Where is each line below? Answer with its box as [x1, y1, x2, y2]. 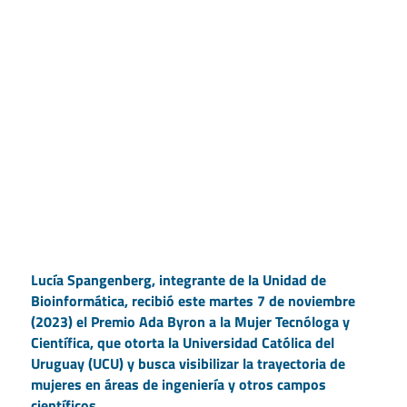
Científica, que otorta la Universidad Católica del [30, 332, 334, 354]
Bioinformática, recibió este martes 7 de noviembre [30, 290, 355, 313]
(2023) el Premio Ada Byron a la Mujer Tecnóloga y [30, 311, 350, 333]
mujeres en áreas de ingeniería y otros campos [30, 373, 326, 396]
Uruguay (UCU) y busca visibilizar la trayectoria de [30, 352, 345, 375]
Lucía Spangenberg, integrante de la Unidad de [30, 269, 326, 292]
